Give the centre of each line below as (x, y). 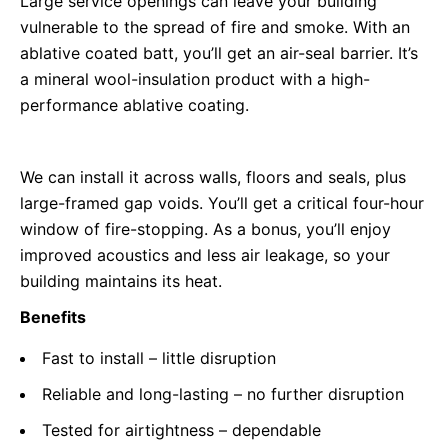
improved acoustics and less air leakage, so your (205, 255)
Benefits (53, 317)
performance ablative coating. (134, 105)
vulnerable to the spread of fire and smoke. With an (215, 27)
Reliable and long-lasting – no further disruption (223, 394)
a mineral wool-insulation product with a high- (195, 79)
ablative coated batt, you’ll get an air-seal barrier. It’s (219, 53)
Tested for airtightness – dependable (181, 430)
